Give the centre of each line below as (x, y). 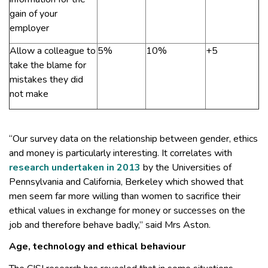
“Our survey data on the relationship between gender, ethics (133, 138)
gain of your (33, 14)
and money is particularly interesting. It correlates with (121, 153)
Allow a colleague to (53, 51)
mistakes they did (46, 80)
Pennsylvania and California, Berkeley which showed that (126, 182)
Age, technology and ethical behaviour (97, 247)
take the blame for (48, 66)
